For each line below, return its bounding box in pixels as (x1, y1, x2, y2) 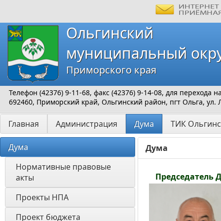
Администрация (56, 118, 117, 129)
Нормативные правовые (16, 161, 111, 172)
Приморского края (66, 63, 156, 76)
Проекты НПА (16, 192, 69, 203)
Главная (8, 118, 39, 129)
